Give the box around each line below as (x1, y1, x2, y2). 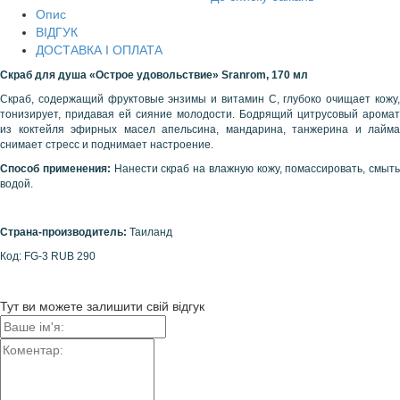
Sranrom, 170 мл (221, 69, 308, 81)
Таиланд (129, 226, 172, 238)
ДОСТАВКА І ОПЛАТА (36, 43, 162, 57)
